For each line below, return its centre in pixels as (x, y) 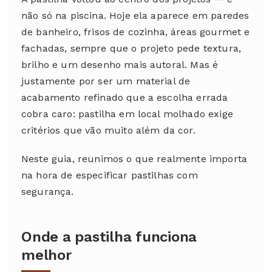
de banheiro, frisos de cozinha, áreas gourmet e (136, 32)
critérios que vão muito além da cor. (108, 130)
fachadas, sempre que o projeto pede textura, (131, 48)
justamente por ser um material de (106, 81)
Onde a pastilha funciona (109, 236)
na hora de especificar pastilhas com (110, 175)
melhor (46, 255)
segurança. (48, 192)
